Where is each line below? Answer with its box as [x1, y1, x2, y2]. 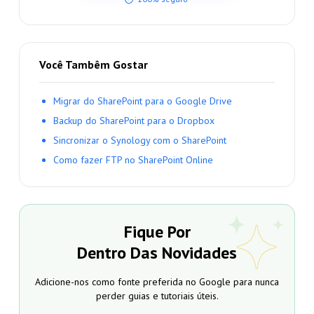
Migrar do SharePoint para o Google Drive [53, 95, 232, 108]
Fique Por [123, 221, 191, 243]
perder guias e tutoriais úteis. [95, 289, 219, 303]
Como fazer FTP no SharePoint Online [53, 153, 213, 167]
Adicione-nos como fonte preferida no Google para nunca [35, 275, 279, 289]
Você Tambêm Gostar [39, 57, 148, 72]
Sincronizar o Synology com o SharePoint [53, 134, 226, 147]
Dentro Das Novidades [77, 242, 237, 264]
